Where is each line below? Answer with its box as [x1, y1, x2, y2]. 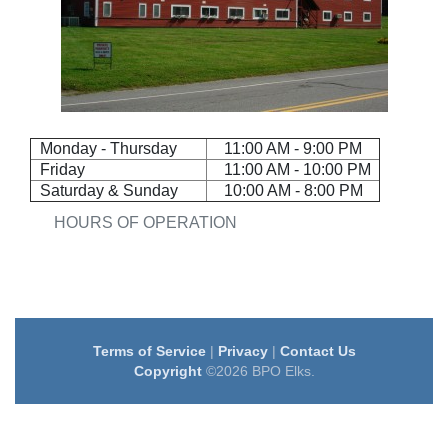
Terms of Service [92, 343, 206, 359]
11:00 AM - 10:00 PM [208, 161, 371, 178]
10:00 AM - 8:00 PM [208, 182, 363, 199]
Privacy [217, 343, 268, 359]
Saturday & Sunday [32, 182, 178, 199]
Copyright [133, 363, 202, 379]
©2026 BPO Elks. [201, 363, 315, 379]
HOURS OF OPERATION [30, 214, 237, 231]
